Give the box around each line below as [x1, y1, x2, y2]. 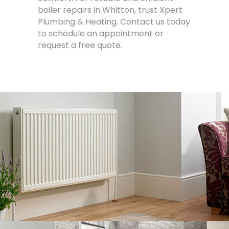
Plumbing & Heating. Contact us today [38, 16, 190, 28]
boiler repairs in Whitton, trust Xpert [38, 4, 182, 16]
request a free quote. [38, 39, 122, 52]
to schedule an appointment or [38, 28, 164, 40]
